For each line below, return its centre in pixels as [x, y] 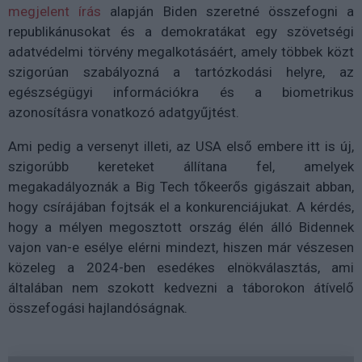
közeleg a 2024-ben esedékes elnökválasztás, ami [181, 267]
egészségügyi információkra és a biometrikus [181, 92]
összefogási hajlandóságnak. [98, 308]
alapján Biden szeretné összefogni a [228, 11]
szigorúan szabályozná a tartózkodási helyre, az [181, 72]
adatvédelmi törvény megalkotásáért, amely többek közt [181, 52]
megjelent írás [55, 11]
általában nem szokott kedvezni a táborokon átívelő [181, 288]
